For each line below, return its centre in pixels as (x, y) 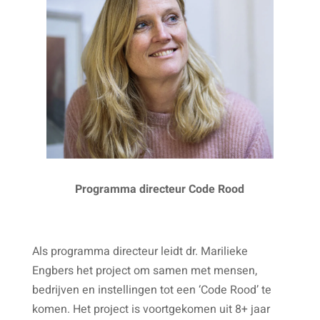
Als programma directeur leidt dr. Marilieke (140, 252)
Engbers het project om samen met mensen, (144, 271)
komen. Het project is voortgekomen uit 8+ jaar (151, 310)
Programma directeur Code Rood (160, 190)
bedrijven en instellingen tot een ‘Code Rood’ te (151, 290)
